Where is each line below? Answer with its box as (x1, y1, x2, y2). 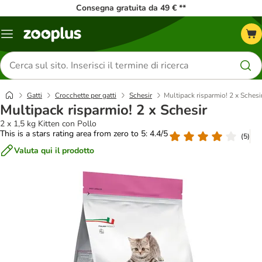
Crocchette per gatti (55, 91, 116, 100)
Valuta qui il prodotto (14, 144, 94, 156)
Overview (6, 32, 42, 44)
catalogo (6, 42, 38, 53)
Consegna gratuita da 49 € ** (76, 2, 186, 13)
